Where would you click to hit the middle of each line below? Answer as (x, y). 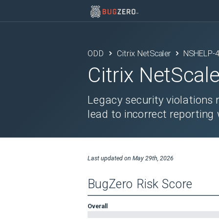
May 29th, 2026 (153, 158)
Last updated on (110, 158)
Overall (98, 206)
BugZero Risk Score (140, 184)
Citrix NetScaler (144, 53)
